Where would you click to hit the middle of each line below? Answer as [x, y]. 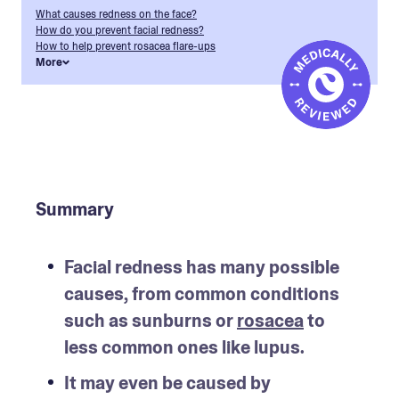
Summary [75, 209]
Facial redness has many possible [202, 267]
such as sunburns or [151, 320]
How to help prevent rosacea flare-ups [126, 46]
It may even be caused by [167, 383]
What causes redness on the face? [116, 14]
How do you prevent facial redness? [120, 30]
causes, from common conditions [202, 293]
